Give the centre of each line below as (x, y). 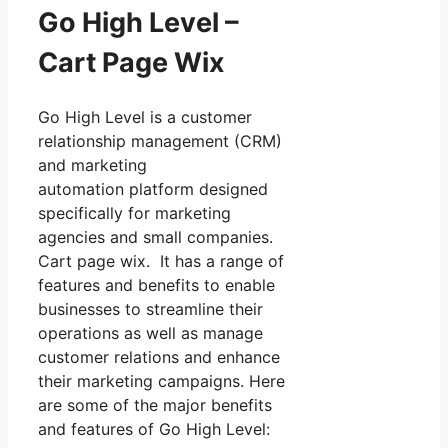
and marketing (92, 164)
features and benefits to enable (156, 284)
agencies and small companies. (155, 236)
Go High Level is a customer (145, 116)
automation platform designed (153, 188)
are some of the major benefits (155, 404)
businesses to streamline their (150, 308)
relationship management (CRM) (160, 140)
